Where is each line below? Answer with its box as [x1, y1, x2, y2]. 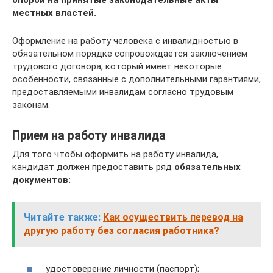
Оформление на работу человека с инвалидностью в [12, 35, 238, 46]
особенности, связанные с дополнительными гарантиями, [12, 74, 261, 85]
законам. [12, 99, 50, 110]
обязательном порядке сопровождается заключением [12, 48, 247, 59]
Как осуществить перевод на [103, 211, 243, 223]
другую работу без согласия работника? [24, 225, 219, 236]
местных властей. [12, 7, 96, 18]
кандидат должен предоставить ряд [12, 161, 174, 172]
